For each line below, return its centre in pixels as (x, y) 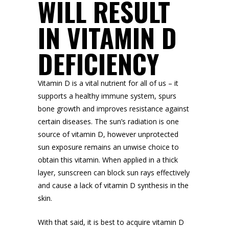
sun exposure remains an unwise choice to (108, 147)
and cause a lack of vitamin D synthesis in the (113, 185)
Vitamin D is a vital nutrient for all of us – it (108, 83)
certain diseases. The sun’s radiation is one (108, 121)
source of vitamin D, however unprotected (108, 134)
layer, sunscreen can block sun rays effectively (114, 173)
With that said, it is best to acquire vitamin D (111, 222)
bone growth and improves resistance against (113, 109)
